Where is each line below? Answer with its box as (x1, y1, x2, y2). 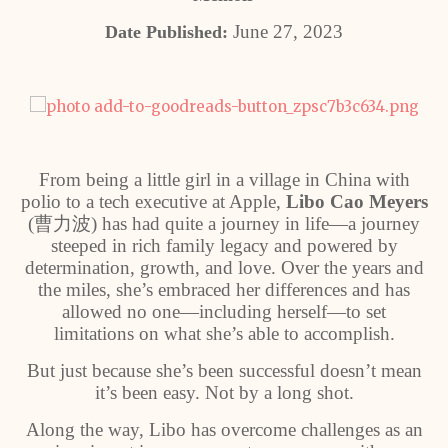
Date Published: (105, 22, 228, 42)
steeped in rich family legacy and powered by (50, 235, 398, 256)
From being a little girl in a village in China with (38, 169, 410, 190)
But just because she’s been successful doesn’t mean (26, 360, 422, 381)
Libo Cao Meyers (285, 191, 428, 212)
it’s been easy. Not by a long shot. (94, 382, 354, 403)
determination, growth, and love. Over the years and (24, 257, 424, 278)
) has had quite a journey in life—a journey (91, 213, 420, 234)
